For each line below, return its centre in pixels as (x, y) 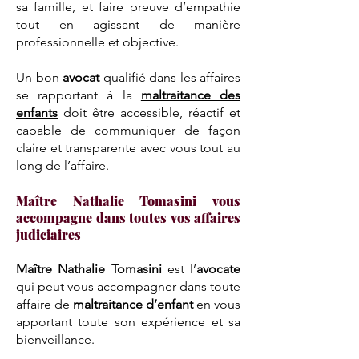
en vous (217, 304)
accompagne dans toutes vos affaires (128, 218)
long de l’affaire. (63, 165)
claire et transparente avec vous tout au (128, 148)
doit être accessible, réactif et (149, 113)
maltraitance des (191, 95)
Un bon (39, 77)
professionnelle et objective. (97, 42)
